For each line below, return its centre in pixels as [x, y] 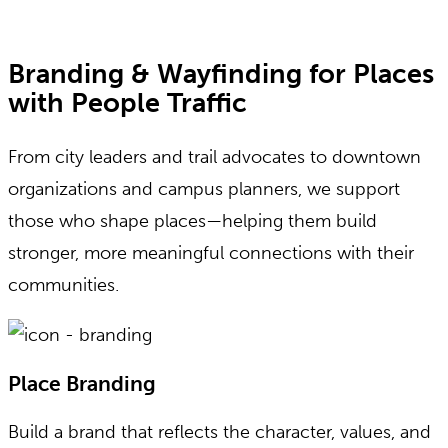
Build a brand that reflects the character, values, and [219, 431]
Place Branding [82, 383]
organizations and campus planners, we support [204, 188]
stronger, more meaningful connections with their [211, 252]
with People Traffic [127, 103]
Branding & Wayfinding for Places [221, 74]
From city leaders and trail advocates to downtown [214, 156]
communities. [63, 284]
